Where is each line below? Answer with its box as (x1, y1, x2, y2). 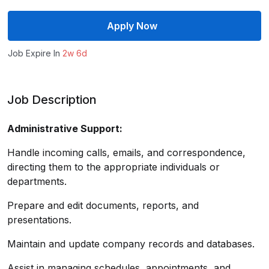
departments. (7, 175, 67, 187)
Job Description (7, 92, 97, 107)
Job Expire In (8, 47, 62, 58)
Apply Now (107, 19, 157, 32)
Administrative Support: (7, 122, 122, 134)
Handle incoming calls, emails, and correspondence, (7, 146, 246, 159)
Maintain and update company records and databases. (7, 237, 255, 250)
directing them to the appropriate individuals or (7, 160, 220, 173)
